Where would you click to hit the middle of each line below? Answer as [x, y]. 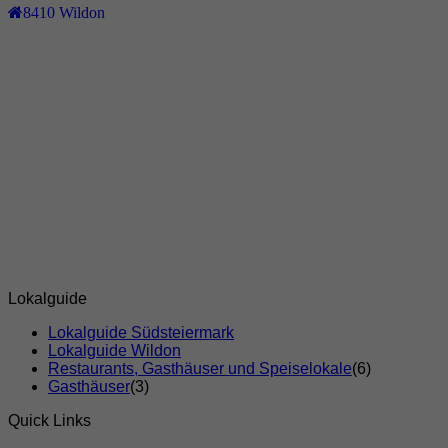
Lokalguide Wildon [114, 351]
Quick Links [49, 421]
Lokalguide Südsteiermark [141, 333]
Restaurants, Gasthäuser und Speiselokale [200, 369]
